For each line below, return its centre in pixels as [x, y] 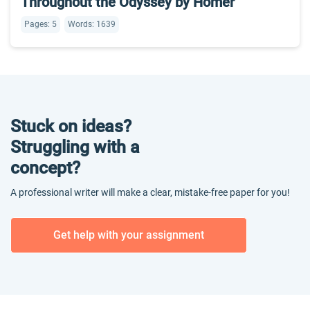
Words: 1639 [92, 24]
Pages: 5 [40, 24]
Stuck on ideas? [71, 126]
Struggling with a [75, 147]
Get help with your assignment [129, 235]
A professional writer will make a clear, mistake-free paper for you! [150, 192]
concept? [45, 168]
